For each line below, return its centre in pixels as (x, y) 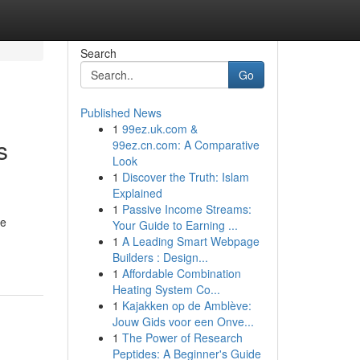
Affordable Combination (181, 273)
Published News (121, 112)
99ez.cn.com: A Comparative (186, 145)
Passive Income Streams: (186, 209)
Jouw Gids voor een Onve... (183, 321)
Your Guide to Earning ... (175, 225)
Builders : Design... (160, 257)
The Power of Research (182, 337)
